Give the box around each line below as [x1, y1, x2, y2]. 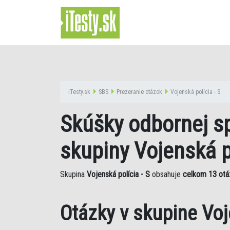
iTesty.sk [68, 88, 90, 95]
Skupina [60, 169, 87, 179]
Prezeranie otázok [117, 88, 162, 95]
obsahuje [150, 169, 183, 179]
